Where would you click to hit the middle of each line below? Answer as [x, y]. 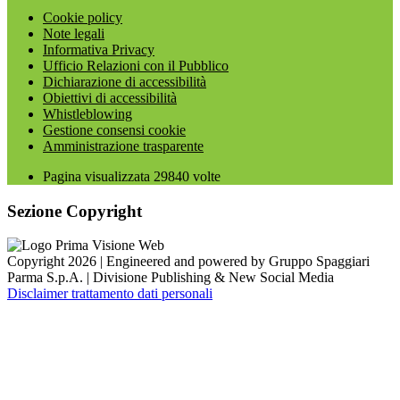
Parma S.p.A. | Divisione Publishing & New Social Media [171, 278]
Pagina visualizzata [98, 176]
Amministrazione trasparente [123, 146]
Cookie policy [83, 17]
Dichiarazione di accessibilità [125, 81]
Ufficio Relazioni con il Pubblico [136, 65]
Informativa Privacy [99, 49]
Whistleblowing [87, 113]
